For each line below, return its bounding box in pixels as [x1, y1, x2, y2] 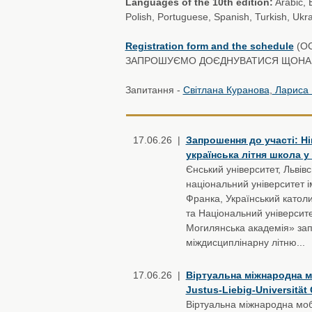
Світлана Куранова [182, 84, 270, 95]
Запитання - [125, 84, 183, 95]
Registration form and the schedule [125, 40, 294, 52]
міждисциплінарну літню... [185, 237, 305, 248]
